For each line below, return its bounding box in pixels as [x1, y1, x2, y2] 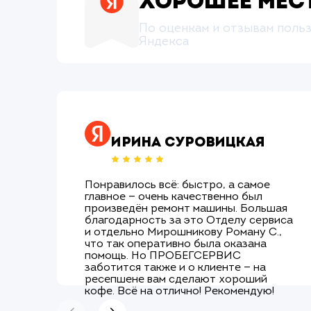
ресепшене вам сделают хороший [85, 274, 267, 285]
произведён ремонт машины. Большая [85, 203, 287, 215]
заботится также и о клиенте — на [85, 262, 266, 274]
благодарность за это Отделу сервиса [85, 215, 293, 226]
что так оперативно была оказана [85, 238, 267, 250]
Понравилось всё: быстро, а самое [85, 179, 270, 191]
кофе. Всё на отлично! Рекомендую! [85, 285, 274, 297]
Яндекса [139, 35, 189, 49]
